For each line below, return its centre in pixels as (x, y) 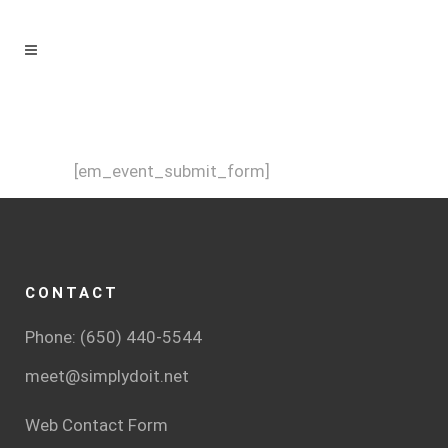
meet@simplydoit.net (107, 376)
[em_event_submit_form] (172, 171)
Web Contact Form (96, 425)
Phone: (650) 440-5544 (113, 337)
